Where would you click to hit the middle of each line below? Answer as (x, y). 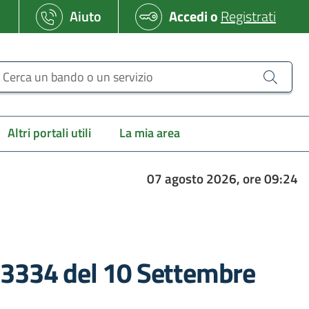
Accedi (188, 16)
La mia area (150, 133)
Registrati (248, 16)
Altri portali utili (49, 133)
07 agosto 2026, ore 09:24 (222, 179)
